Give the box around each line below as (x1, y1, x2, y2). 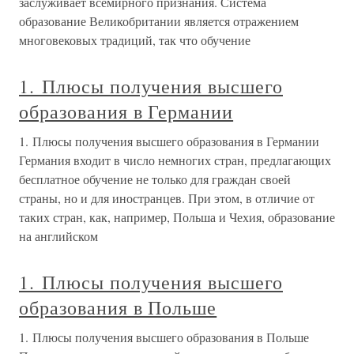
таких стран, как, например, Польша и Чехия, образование (19, 209, 335, 225)
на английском (19, 228, 98, 244)
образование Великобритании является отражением (19, 13, 299, 29)
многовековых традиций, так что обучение (19, 32, 250, 48)
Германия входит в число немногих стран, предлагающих (19, 152, 331, 168)
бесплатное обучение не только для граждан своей (19, 171, 291, 187)
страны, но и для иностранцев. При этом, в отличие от (19, 190, 314, 206)
